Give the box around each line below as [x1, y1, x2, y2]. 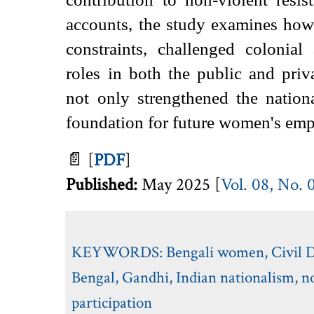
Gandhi [122, 266, 170, 288]
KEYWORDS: [71, 241, 167, 263]
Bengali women [166, 241, 265, 263]
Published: [66, 172, 142, 196]
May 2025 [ [142, 172, 221, 196]
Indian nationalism [176, 266, 295, 288]
